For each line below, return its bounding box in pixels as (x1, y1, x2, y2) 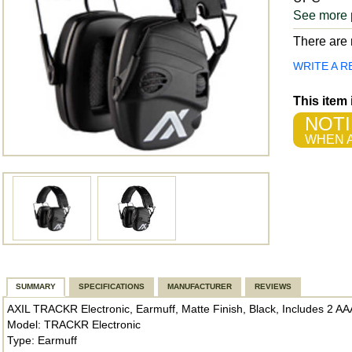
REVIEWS (255, 282, 291, 291)
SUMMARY (16, 282, 56, 291)
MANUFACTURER (167, 282, 232, 291)
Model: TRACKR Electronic (7, 318, 141, 331)
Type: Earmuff (7, 334, 77, 346)
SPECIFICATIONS (79, 282, 145, 291)
